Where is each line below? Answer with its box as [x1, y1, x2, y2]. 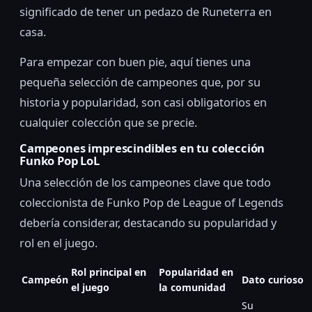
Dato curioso [242, 272, 304, 286]
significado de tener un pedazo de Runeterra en [19, 3, 272, 20]
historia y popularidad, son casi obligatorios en [19, 94, 267, 111]
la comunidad [159, 280, 226, 294]
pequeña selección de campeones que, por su [19, 74, 260, 91]
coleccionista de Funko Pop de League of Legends [19, 194, 283, 210]
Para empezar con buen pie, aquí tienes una [19, 54, 251, 70]
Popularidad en [159, 265, 233, 279]
